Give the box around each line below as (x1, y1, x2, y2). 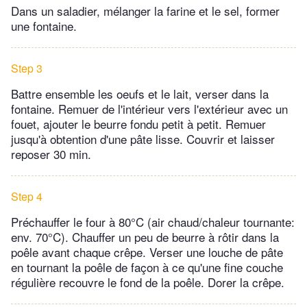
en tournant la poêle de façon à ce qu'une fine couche (11, 258, 283, 276)
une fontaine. (11, 17, 77, 35)
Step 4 (11, 188, 42, 205)
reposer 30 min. (11, 145, 91, 163)
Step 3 (11, 60, 42, 77)
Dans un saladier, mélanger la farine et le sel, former (11, 2, 280, 20)
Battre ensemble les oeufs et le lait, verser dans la (11, 85, 269, 103)
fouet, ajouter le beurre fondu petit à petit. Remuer (11, 115, 266, 133)
